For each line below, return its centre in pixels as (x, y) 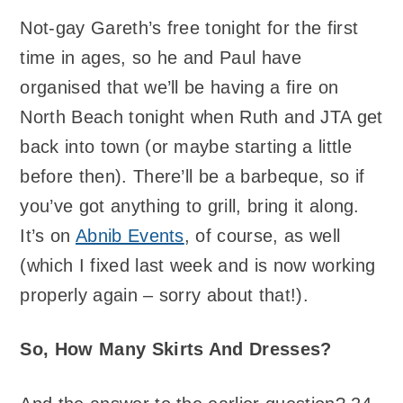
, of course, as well (262, 235)
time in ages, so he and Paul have (161, 57)
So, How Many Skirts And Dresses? (176, 349)
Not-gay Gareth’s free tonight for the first (189, 27)
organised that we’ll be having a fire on (179, 87)
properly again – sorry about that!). (164, 295)
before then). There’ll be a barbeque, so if (193, 176)
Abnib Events (130, 235)
